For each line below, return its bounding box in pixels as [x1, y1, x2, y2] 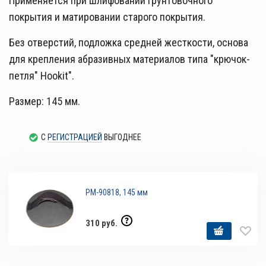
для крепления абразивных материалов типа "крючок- [9, 53, 250, 66]
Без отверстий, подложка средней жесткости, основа [9, 36, 248, 49]
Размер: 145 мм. [9, 95, 83, 108]
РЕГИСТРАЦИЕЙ [47, 132, 102, 142]
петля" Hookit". [9, 69, 74, 83]
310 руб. [85, 218, 120, 229]
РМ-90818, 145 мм [85, 188, 148, 198]
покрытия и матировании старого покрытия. [9, 11, 208, 24]
